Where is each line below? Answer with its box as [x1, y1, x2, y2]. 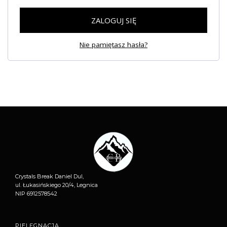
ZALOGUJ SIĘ [91, 15, 136, 25]
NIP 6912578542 [15, 190, 57, 197]
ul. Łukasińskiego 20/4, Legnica [15, 181, 98, 188]
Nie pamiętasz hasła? [80, 40, 147, 49]
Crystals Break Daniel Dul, [15, 173, 84, 180]
